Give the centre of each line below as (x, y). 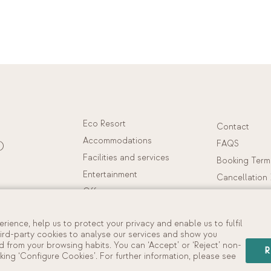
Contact (233, 127)
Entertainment (110, 175)
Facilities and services (126, 158)
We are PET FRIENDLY (127, 225)
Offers (96, 191)
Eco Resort (105, 124)
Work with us (241, 211)
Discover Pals (110, 208)
